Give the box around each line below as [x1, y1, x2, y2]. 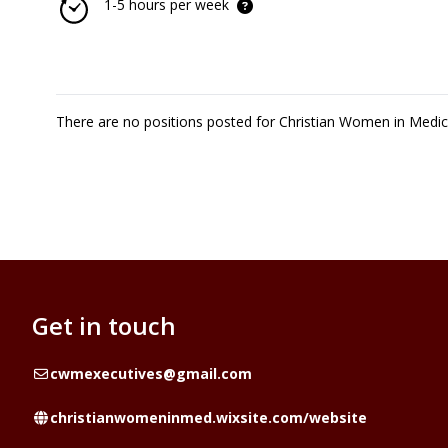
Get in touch [32, 309, 176, 342]
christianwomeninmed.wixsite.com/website [49, 408, 367, 427]
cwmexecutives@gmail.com [49, 364, 252, 383]
